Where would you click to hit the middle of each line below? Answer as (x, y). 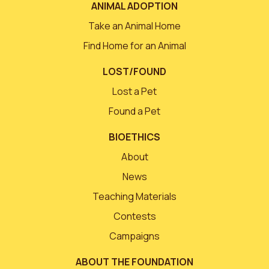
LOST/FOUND (134, 72)
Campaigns (134, 236)
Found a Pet (134, 111)
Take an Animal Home (134, 26)
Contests (134, 216)
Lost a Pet (134, 92)
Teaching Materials (134, 197)
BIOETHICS (134, 137)
